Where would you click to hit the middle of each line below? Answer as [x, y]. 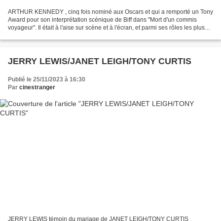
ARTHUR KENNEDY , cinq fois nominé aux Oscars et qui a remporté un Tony [110, 12]
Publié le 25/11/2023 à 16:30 [47, 79]
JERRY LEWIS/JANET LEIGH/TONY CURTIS [100, 61]
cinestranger [37, 87]
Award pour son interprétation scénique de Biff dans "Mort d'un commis [102, 19]
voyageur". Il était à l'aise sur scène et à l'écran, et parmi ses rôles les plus [106, 27]
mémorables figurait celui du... [48, 35]
